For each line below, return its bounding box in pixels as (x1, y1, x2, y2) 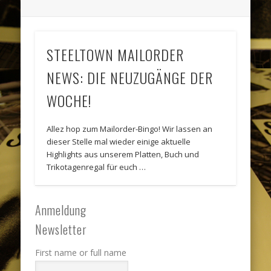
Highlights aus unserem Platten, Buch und (47, 149, 200, 160)
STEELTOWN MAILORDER (47, 44, 184, 66)
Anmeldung (35, 201, 87, 220)
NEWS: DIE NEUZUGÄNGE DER (47, 67, 214, 89)
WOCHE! (47, 90, 92, 112)
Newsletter (35, 220, 88, 239)
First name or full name (35, 247, 127, 259)
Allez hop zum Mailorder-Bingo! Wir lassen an (47, 123, 213, 135)
